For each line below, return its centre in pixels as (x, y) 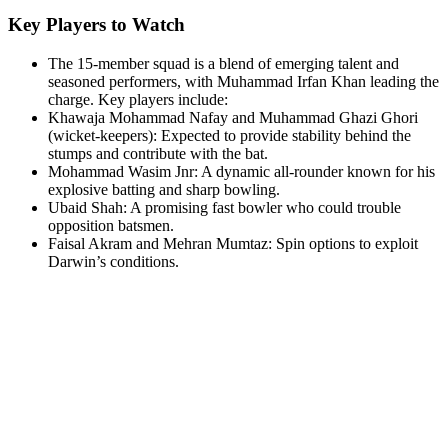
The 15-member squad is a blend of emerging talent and (223, 64)
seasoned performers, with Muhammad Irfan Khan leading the (243, 82)
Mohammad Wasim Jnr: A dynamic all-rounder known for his (241, 172)
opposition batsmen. (111, 226)
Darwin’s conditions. (113, 262)
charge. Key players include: (138, 100)
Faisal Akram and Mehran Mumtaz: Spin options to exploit (233, 244)
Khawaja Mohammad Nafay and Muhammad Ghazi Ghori (233, 118)
